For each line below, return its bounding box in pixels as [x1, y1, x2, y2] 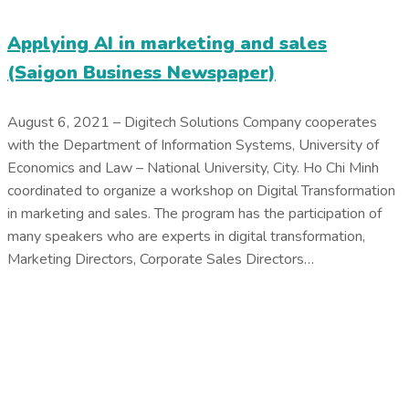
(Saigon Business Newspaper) [7, 59, 276, 85]
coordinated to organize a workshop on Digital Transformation [7, 181, 395, 202]
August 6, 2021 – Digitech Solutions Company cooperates [7, 112, 377, 133]
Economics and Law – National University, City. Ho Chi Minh [7, 158, 379, 179]
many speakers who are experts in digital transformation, [7, 226, 365, 247]
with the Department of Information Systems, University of [7, 135, 379, 156]
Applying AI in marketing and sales [7, 30, 327, 56]
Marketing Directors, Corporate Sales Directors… [7, 249, 314, 270]
